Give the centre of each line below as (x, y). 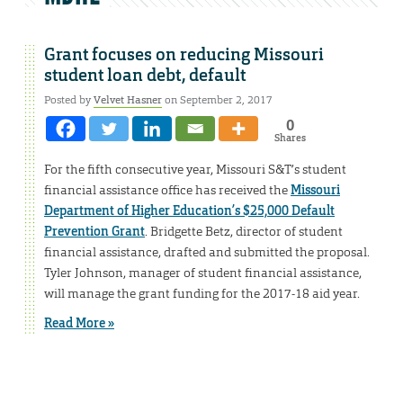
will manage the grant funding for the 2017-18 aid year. (202, 294)
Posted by (69, 100)
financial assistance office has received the (167, 190)
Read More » (79, 323)
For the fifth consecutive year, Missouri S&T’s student (195, 170)
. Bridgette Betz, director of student (244, 232)
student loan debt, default (145, 76)
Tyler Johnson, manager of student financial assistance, (203, 273)
